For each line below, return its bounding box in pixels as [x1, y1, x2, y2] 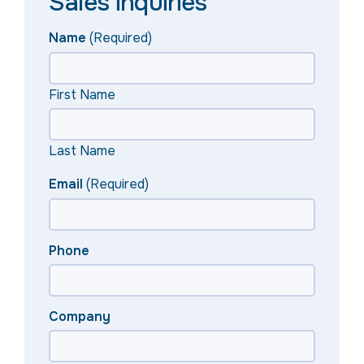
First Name [49, 86, 115, 104]
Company [49, 308, 110, 326]
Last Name [49, 142, 115, 160]
